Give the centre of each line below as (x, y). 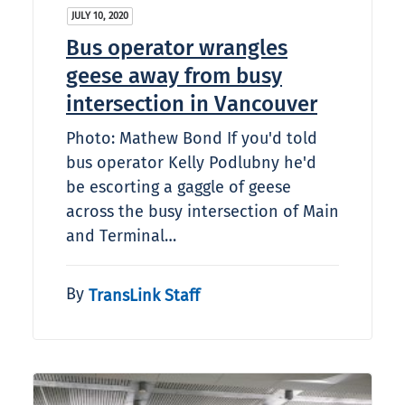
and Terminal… (121, 236)
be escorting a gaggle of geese (179, 188)
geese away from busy (174, 76)
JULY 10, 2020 (100, 16)
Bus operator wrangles (177, 48)
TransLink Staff (144, 295)
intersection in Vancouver (192, 104)
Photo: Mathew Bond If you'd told (192, 139)
